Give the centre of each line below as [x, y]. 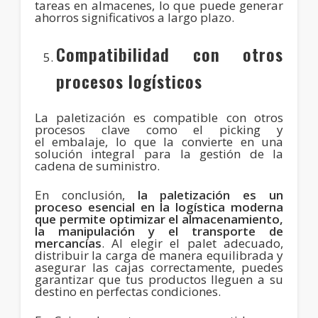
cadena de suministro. [97, 165]
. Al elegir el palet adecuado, [192, 243]
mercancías [68, 243]
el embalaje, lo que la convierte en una [159, 141]
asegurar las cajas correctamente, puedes [159, 267]
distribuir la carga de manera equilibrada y [159, 255]
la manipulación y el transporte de [159, 231]
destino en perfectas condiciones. [127, 291]
